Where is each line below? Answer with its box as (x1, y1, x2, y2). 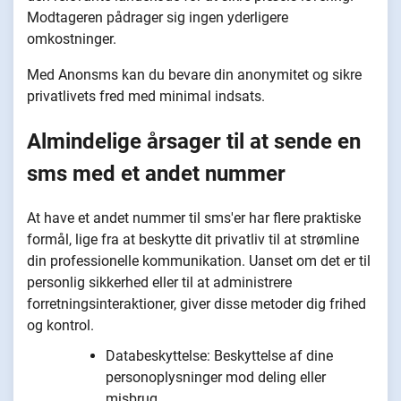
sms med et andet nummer (27, 160, 286, 186)
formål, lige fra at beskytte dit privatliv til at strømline (27, 230, 359, 248)
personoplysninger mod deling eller (106, 368, 326, 386)
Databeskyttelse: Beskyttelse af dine (106, 346, 333, 364)
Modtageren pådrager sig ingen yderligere (27, 8, 288, 26)
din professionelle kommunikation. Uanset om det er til (27, 252, 371, 269)
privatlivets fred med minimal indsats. (27, 87, 265, 105)
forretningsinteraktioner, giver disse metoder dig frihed (27, 294, 366, 312)
